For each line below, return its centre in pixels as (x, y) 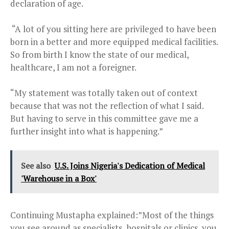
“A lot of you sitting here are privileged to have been (113, 29)
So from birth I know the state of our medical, (99, 54)
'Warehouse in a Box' (59, 178)
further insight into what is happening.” (87, 131)
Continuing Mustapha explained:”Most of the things (112, 215)
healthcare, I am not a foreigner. (73, 67)
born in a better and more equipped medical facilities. (114, 41)
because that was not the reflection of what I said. (107, 105)
